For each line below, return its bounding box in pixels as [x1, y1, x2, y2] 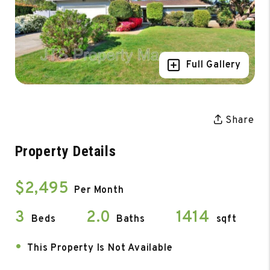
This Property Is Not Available [27, 242, 173, 254]
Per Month [74, 184, 124, 196]
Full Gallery [186, 58, 242, 71]
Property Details [14, 142, 116, 160]
